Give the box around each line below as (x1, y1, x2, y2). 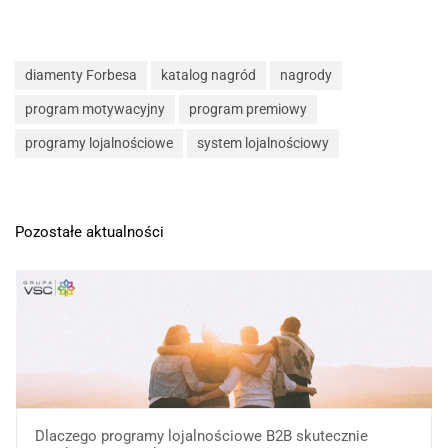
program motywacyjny (25, 100, 165, 117)
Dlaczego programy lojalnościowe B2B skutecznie (34, 426, 368, 445)
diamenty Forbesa (25, 66, 137, 83)
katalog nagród (161, 66, 256, 83)
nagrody (280, 66, 332, 83)
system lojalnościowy (197, 134, 329, 151)
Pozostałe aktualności (15, 222, 164, 241)
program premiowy (189, 100, 307, 117)
